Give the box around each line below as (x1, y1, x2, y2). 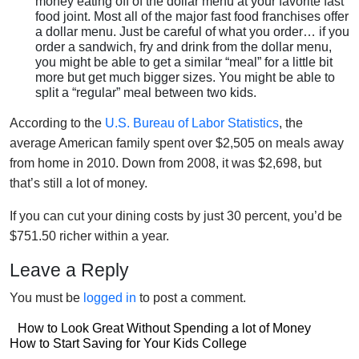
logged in (83, 290, 136, 305)
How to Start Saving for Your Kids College (10, 336, 247, 350)
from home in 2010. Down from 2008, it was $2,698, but (10, 155, 321, 170)
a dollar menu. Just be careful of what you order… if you (35, 24, 349, 38)
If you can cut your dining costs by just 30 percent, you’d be (10, 208, 342, 223)
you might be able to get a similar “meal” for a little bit (35, 54, 333, 69)
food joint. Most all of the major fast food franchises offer (35, 9, 349, 23)
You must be (10, 290, 83, 305)
